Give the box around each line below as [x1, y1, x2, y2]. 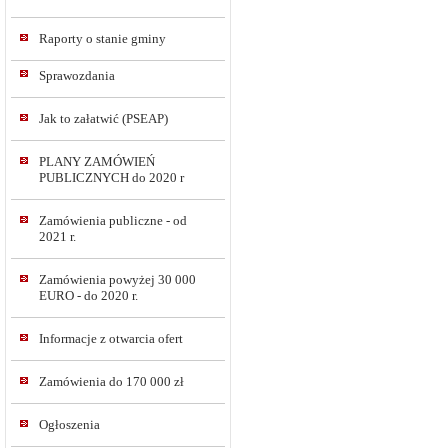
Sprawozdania [39, 68, 115, 83]
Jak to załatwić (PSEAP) [39, 111, 168, 126]
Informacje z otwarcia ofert [39, 331, 183, 346]
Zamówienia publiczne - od [39, 213, 187, 228]
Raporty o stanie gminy [39, 31, 166, 46]
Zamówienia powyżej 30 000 [39, 272, 196, 287]
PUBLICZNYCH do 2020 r [39, 170, 184, 185]
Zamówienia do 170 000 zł [39, 374, 184, 389]
